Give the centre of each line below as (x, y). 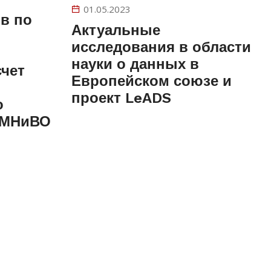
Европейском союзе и (152, 81)
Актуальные (116, 30)
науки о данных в (135, 64)
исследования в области (161, 47)
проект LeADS (121, 98)
